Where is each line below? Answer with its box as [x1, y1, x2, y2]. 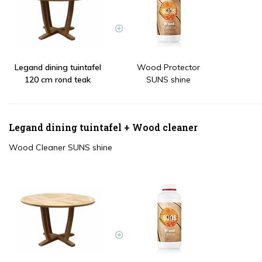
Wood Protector [136, 62, 200, 73]
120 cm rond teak [25, 74, 91, 85]
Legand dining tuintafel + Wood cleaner [9, 121, 198, 134]
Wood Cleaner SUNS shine [9, 142, 112, 153]
